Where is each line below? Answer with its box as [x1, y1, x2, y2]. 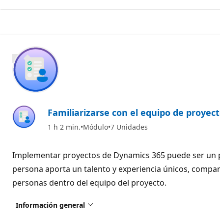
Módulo [83, 122, 108, 132]
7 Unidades [110, 122, 148, 132]
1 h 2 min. [48, 122, 81, 132]
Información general [16, 200, 85, 210]
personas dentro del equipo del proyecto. [12, 177, 166, 188]
